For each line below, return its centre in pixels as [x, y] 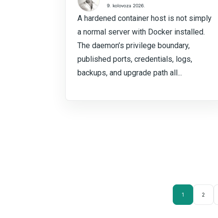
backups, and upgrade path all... [130, 73]
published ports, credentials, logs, [135, 59]
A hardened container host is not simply [145, 18]
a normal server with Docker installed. [141, 32]
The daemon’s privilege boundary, [134, 45]
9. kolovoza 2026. [126, 5]
